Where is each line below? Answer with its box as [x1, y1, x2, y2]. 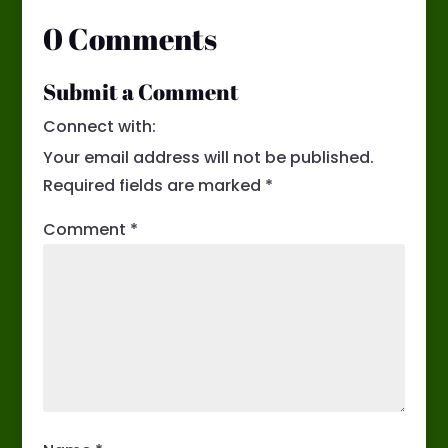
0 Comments [42, 18, 217, 60]
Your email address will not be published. [42, 146, 374, 170]
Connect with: [42, 115, 156, 139]
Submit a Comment [42, 77, 239, 107]
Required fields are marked [42, 174, 265, 198]
